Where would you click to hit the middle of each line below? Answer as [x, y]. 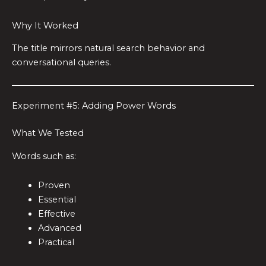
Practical [56, 243]
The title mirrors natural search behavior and [108, 48]
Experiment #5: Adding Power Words [94, 106]
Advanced [59, 228]
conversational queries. [61, 62]
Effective [56, 214]
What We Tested [48, 133]
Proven [54, 186]
